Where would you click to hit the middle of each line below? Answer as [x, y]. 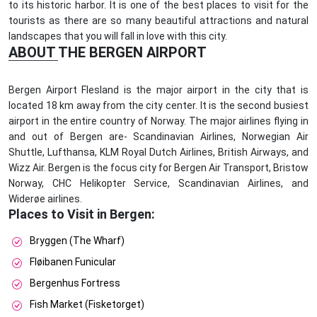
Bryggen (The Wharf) [77, 241]
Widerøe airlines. [45, 199]
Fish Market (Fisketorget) [87, 305]
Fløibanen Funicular [73, 262]
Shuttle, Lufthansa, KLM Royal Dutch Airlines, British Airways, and [158, 152]
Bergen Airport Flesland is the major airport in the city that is [158, 90]
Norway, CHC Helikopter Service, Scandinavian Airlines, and [158, 184]
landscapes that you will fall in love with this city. [118, 36]
